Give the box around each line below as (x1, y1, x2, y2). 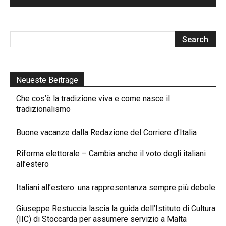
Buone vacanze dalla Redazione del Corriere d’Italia (16, 127, 197, 137)
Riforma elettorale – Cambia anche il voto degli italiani (16, 148, 206, 158)
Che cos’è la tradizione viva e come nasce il (16, 93, 170, 103)
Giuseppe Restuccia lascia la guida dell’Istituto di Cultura (16, 203, 215, 213)
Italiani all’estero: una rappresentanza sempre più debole (16, 182, 215, 192)
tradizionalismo (16, 104, 71, 114)
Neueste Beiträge (16, 75, 78, 85)
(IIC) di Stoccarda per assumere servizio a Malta (16, 214, 187, 224)
